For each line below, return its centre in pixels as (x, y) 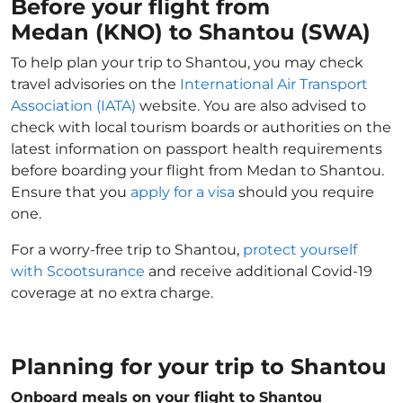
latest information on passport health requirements (197, 149)
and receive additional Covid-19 (259, 271)
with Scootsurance (78, 271)
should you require (304, 192)
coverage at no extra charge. (112, 293)
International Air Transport (274, 84)
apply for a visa (183, 192)
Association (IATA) (73, 106)
